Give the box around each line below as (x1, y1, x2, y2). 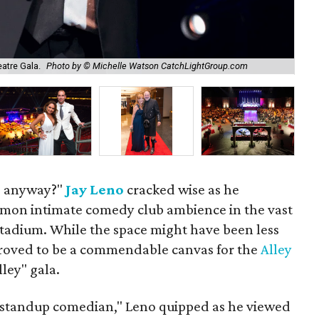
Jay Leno (66, 181, 125, 198)
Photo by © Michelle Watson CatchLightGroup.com (46, 61, 248, 72)
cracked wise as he (124, 181, 240, 198)
